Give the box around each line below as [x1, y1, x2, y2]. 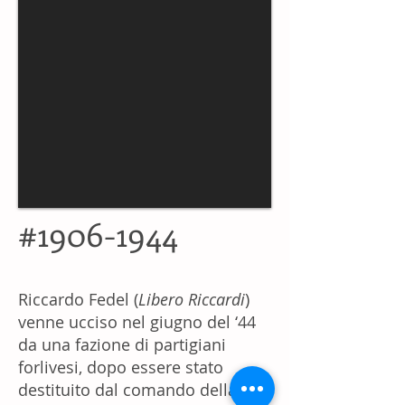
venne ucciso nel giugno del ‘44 [18, 310, 256, 333]
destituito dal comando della [18, 378, 237, 400]
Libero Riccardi [138, 287, 245, 310]
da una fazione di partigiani [18, 333, 226, 355]
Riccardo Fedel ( [18, 287, 138, 310]
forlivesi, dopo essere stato [18, 355, 223, 378]
